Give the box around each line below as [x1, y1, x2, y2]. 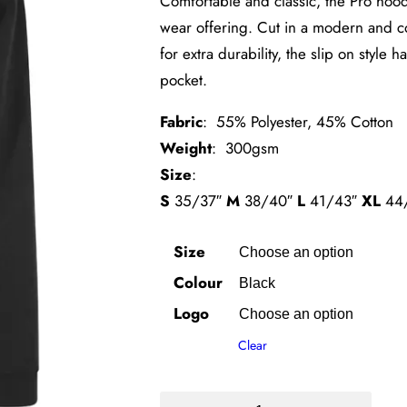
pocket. [160, 68, 207, 91]
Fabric [160, 110, 203, 133]
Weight [160, 136, 212, 159]
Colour [174, 271, 223, 293]
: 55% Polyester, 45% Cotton [203, 110, 393, 133]
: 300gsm [212, 136, 279, 159]
